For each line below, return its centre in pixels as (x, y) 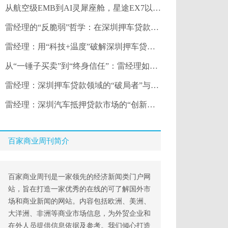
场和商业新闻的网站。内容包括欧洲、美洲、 (79, 201)
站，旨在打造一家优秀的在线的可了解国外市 (79, 189)
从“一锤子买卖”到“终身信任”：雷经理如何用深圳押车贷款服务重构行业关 (77, 66)
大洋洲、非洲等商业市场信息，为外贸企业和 (79, 213)
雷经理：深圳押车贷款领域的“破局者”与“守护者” (78, 85)
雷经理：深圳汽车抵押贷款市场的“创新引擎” (76, 105)
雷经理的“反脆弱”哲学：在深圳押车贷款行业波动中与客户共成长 (78, 27)
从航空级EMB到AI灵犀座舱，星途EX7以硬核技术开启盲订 (79, 8)
